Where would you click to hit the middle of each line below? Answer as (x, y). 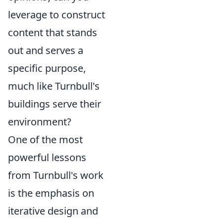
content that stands (53, 32)
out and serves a (46, 50)
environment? (40, 122)
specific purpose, (47, 68)
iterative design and (53, 211)
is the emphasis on (51, 193)
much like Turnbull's (54, 86)
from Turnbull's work (56, 175)
